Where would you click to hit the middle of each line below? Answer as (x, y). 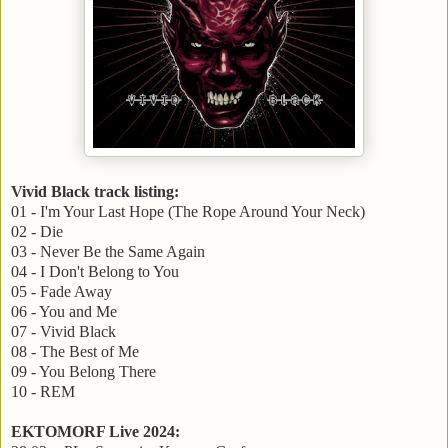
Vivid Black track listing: (95, 192)
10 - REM (45, 392)
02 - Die (37, 232)
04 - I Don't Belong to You (95, 272)
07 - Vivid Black (63, 332)
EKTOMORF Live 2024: (95, 432)
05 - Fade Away (61, 292)
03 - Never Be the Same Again (108, 252)
